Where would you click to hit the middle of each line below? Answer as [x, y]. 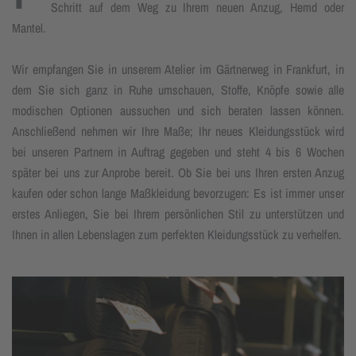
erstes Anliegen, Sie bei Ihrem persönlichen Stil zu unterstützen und [178, 213]
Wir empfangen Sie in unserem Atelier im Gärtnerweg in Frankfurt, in [178, 69]
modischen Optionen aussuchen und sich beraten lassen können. [178, 110]
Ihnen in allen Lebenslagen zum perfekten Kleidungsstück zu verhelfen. [177, 234]
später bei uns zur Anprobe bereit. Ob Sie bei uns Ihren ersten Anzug [178, 172]
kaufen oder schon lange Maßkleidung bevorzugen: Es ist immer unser [178, 193]
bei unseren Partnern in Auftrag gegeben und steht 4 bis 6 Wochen [178, 151]
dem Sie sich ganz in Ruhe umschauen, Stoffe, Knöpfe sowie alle [178, 89]
